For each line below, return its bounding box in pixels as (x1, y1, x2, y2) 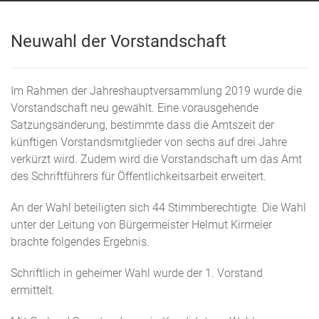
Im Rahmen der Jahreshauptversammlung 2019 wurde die (11, 84, 302, 98)
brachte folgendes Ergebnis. (11, 235, 150, 249)
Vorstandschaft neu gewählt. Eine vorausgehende (11, 101, 258, 115)
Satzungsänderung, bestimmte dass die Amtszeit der (11, 118, 274, 132)
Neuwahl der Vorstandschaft (11, 31, 226, 52)
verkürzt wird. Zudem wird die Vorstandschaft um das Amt (11, 152, 302, 167)
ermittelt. (11, 283, 55, 298)
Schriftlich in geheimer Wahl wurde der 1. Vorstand (11, 266, 263, 281)
